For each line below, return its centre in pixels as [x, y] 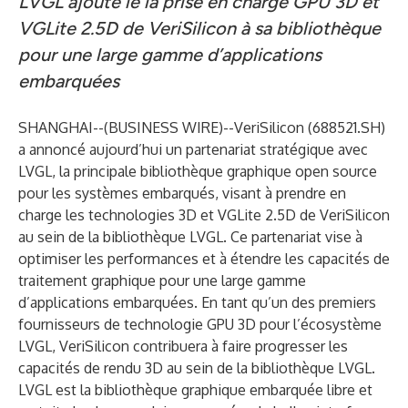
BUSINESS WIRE [163, 127]
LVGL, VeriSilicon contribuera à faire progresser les [183, 346]
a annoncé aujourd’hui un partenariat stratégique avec [193, 149]
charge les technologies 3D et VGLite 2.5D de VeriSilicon [204, 215]
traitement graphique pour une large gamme [162, 280]
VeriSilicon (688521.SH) [310, 127]
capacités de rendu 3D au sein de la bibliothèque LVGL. [197, 368]
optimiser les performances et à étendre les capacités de [204, 259]
